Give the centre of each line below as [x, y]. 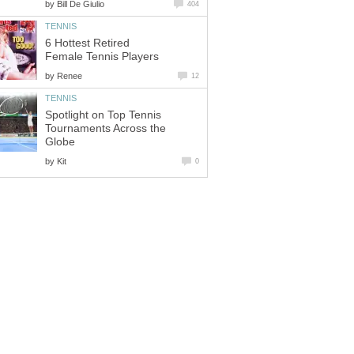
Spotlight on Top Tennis [103, 115]
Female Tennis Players [102, 56]
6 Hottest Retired [87, 43]
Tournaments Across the [105, 128]
